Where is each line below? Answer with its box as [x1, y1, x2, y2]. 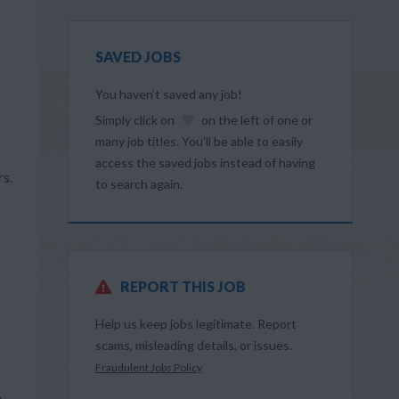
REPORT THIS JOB [120, 278, 246, 295]
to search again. [95, 176, 183, 191]
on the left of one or [199, 112, 313, 127]
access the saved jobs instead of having [95, 155, 315, 170]
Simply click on [95, 112, 177, 127]
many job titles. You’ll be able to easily [95, 134, 303, 149]
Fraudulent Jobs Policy [95, 361, 202, 374]
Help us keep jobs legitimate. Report [95, 316, 297, 331]
